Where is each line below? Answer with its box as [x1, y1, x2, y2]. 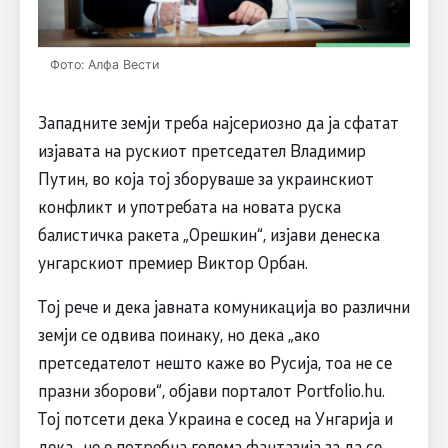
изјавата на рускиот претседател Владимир [37, 138, 366, 161]
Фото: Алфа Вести [49, 56, 159, 72]
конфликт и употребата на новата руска [37, 194, 341, 217]
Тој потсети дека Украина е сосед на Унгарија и [37, 406, 393, 429]
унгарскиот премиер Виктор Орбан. [37, 250, 308, 273]
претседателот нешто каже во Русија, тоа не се [37, 350, 392, 373]
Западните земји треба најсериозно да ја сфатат [37, 110, 399, 133]
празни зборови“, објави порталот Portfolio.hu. [37, 378, 385, 401]
